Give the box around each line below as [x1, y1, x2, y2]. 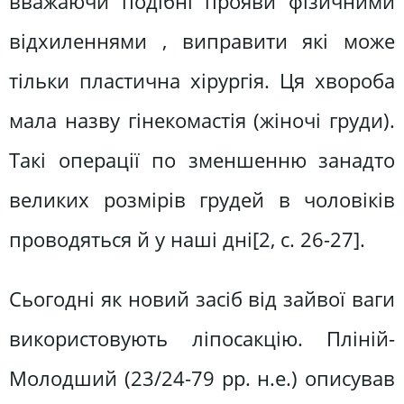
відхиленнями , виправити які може [9, 27, 395, 56]
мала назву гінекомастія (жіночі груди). [9, 106, 395, 135]
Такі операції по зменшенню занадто [9, 146, 395, 175]
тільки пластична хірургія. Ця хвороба [9, 67, 395, 96]
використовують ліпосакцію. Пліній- [9, 324, 395, 353]
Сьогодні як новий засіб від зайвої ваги [9, 284, 395, 313]
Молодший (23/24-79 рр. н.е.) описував [9, 363, 395, 392]
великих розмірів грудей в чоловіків [9, 186, 395, 215]
